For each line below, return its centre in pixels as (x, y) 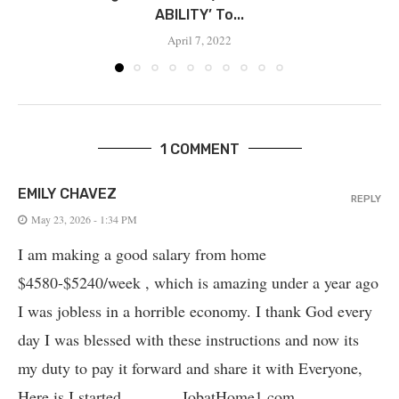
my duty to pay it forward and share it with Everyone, (190, 367)
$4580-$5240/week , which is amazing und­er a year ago (198, 282)
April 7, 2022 (199, 40)
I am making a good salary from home (142, 253)
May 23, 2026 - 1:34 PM (84, 219)
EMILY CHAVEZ (67, 193)
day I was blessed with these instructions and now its (188, 339)
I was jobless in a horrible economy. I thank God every (195, 310)
